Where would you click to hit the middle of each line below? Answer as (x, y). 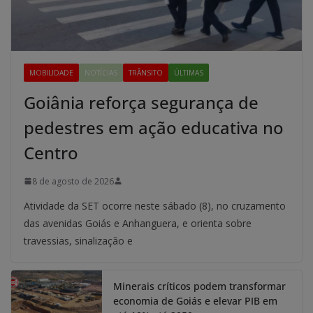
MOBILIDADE (51, 72)
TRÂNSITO (146, 72)
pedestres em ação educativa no (154, 127)
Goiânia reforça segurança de (141, 102)
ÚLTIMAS (189, 72)
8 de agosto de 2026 (73, 181)
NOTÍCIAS (101, 72)
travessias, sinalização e (78, 240)
